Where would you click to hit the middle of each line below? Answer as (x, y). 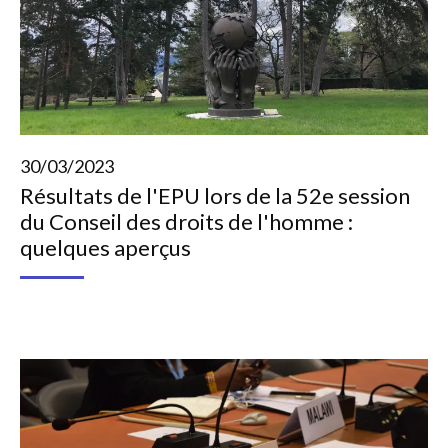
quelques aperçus (105, 248)
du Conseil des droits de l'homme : (186, 222)
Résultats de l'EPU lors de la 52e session (215, 196)
